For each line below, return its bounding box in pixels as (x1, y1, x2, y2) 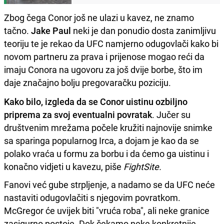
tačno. (4, 24, 31, 36)
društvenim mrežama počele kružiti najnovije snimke (4, 121, 212, 133)
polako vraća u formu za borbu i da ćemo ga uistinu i (4, 147, 209, 159)
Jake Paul (31, 24, 71, 36)
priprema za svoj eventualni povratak (4, 108, 152, 120)
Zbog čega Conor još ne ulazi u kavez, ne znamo (4, 11, 194, 23)
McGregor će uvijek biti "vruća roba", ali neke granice (4, 204, 209, 216)
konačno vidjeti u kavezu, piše (4, 160, 123, 172)
